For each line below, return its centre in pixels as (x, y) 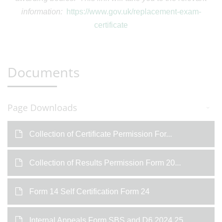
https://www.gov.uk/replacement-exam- (134, 12)
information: (44, 12)
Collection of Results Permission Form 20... (105, 163)
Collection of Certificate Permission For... (100, 134)
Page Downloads (42, 108)
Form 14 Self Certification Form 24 (89, 192)
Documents (44, 72)
